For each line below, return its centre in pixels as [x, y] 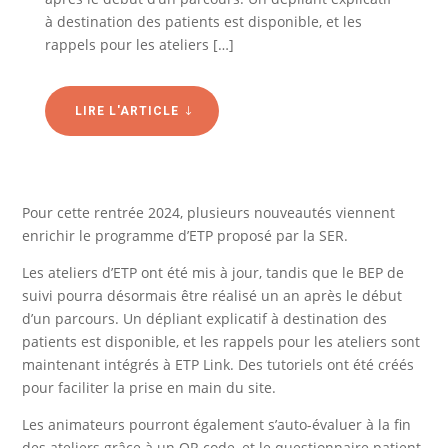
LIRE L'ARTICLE [126, 110]
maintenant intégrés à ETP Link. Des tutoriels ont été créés [218, 364]
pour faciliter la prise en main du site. [149, 387]
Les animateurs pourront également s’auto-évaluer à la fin [217, 424]
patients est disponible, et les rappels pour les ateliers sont [221, 341]
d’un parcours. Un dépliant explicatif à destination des [205, 318]
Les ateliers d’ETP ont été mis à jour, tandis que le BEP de [213, 272]
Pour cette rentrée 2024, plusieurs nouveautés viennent [209, 212]
